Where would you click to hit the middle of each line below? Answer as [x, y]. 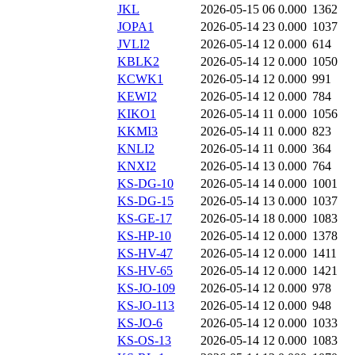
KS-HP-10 [144, 236]
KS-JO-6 [140, 323]
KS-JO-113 [146, 306]
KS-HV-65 [145, 271]
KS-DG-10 [145, 184]
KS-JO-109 [146, 288]
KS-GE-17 [145, 219]
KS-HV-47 [145, 254]
